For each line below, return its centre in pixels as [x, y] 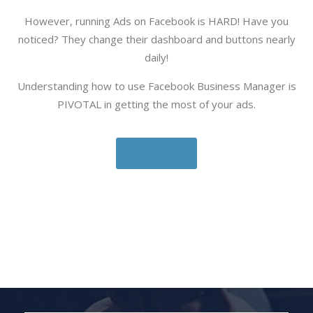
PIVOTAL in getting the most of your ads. [156, 104]
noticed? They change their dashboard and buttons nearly [156, 39]
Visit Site [156, 153]
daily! [156, 57]
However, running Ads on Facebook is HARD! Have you [156, 21]
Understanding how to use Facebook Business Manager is [156, 86]
